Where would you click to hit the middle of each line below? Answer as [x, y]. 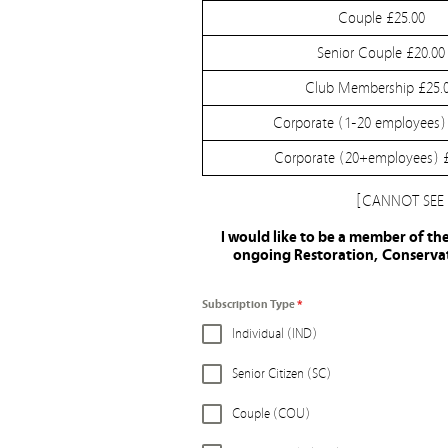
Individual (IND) [274, 334]
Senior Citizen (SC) [281, 374]
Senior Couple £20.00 [381, 53]
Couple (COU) [271, 414]
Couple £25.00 [381, 18]
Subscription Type [249, 304]
